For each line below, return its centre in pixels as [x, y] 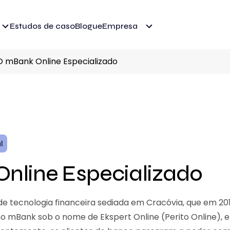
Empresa [120, 26]
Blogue [89, 26]
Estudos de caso [42, 26]
